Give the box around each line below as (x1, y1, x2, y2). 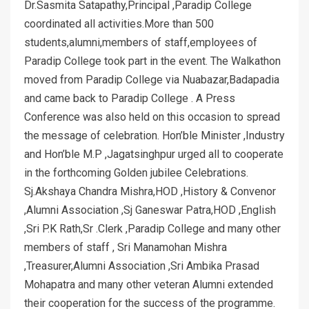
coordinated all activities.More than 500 (24, 17, 214, 30)
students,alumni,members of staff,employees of (24, 35, 257, 49)
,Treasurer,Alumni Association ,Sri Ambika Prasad (24, 259, 259, 272)
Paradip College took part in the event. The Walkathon (24, 54, 281, 68)
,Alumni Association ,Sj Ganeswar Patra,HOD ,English (24, 203, 276, 217)
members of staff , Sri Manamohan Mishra (24, 240, 227, 254)
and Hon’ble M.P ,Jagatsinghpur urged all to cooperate (24, 147, 283, 161)
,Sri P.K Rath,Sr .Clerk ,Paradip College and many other (24, 221, 281, 235)
